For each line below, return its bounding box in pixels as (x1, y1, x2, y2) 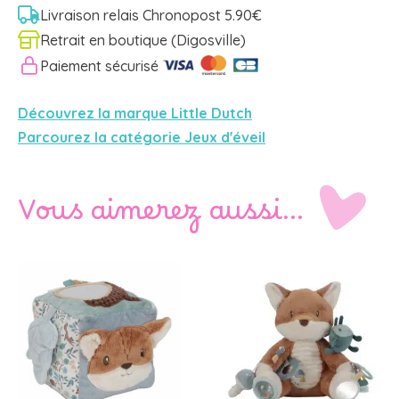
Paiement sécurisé (40, 56, 159, 75)
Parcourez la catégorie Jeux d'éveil (18, 127, 265, 146)
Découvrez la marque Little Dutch (18, 103, 252, 122)
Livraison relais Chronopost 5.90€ (40, 5, 262, 24)
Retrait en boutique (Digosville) (40, 30, 246, 49)
